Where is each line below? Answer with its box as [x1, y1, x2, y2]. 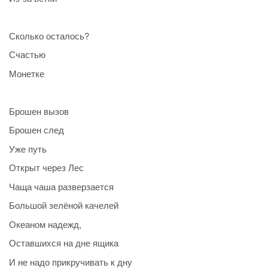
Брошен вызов [9, 104, 69, 117]
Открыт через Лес [9, 161, 84, 174]
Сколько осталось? [9, 29, 89, 42]
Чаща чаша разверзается [9, 179, 114, 193]
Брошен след [9, 123, 64, 136]
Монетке [9, 66, 44, 80]
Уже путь [9, 142, 47, 155]
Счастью [9, 48, 45, 61]
